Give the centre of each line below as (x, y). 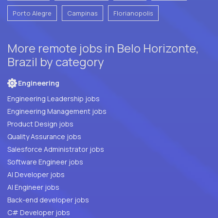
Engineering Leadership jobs (54, 99)
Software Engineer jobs (45, 162)
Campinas (82, 13)
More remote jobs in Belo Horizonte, (103, 48)
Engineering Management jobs (57, 111)
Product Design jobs (40, 124)
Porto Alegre (32, 13)
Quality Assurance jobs (74, 137)
